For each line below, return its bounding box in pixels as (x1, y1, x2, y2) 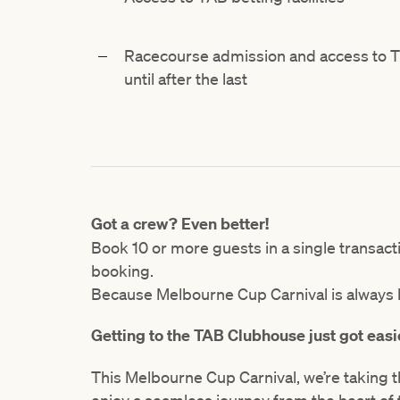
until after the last (124, 69, 247, 89)
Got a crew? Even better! (91, 213, 269, 235)
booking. (91, 261, 154, 281)
